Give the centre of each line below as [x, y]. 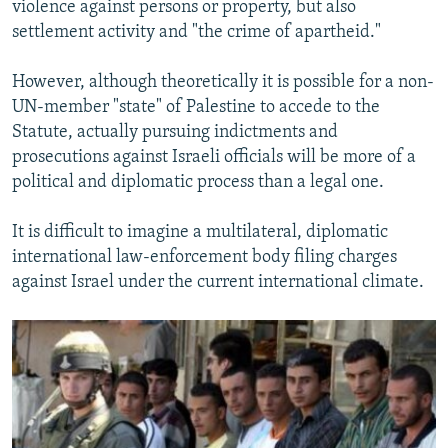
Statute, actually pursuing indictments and [175, 133]
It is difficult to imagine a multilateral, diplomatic [200, 233]
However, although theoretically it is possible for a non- [223, 83]
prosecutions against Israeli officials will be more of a [214, 158]
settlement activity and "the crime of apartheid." [196, 33]
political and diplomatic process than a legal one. [198, 183]
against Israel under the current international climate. [218, 283]
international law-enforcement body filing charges [204, 258]
